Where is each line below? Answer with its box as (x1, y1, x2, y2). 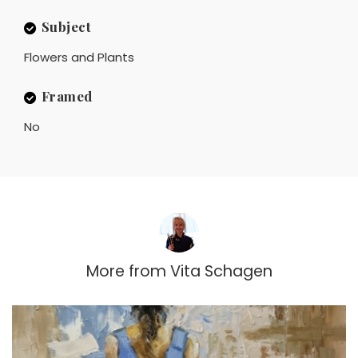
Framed (41, 87, 93, 105)
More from (86, 261, 166, 283)
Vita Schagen (169, 261, 272, 283)
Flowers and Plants (24, 49, 134, 66)
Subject (41, 18, 91, 36)
